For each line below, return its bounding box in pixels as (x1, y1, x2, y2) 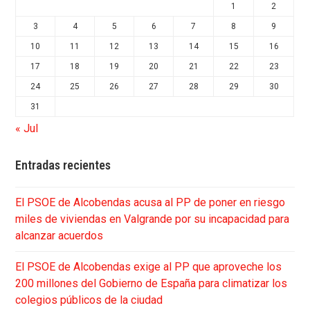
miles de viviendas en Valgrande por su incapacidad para (15, 212, 290, 226)
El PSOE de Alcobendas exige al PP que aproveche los (15, 260, 282, 274)
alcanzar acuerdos (15, 229, 104, 243)
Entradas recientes (15, 158, 111, 173)
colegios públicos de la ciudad (15, 293, 163, 307)
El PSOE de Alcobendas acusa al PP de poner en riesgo (15, 196, 286, 210)
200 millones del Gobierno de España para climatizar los (15, 277, 288, 291)
